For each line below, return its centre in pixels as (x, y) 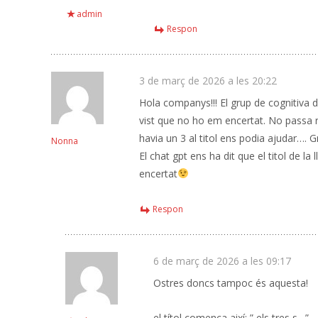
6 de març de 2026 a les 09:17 (222, 261)
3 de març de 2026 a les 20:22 (208, 81)
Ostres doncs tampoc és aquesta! (231, 283)
